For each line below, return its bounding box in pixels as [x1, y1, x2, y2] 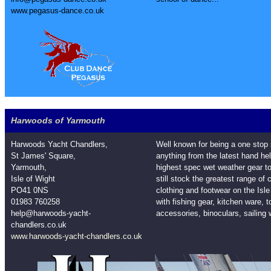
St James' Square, [11, 151, 76, 160]
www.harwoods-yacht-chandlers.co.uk [11, 232, 142, 241]
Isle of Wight [11, 174, 55, 183]
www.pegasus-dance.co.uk [11, 6, 104, 15]
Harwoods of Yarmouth [11, 116, 105, 125]
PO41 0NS [11, 186, 48, 195]
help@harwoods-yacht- [11, 209, 91, 218]
